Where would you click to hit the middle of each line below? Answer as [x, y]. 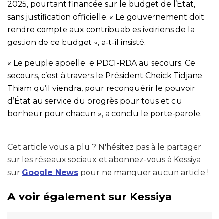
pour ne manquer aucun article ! [143, 172]
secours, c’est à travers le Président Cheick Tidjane [105, 75]
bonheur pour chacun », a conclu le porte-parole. [105, 113]
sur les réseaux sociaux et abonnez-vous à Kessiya [104, 159]
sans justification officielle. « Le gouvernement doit [106, 17]
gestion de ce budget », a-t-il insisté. [77, 42]
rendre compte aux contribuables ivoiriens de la [101, 29]
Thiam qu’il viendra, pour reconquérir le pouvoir [101, 88]
